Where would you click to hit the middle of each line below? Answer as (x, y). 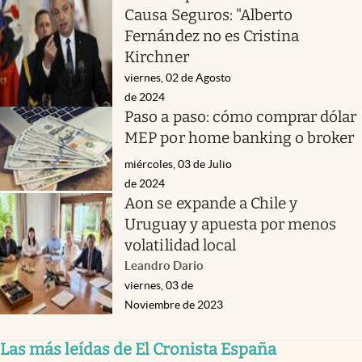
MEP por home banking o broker (240, 137)
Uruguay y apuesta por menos (231, 225)
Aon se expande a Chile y (211, 204)
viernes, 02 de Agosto (178, 77)
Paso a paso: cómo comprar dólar (241, 116)
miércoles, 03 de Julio (179, 164)
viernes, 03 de (159, 286)
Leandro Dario (164, 266)
